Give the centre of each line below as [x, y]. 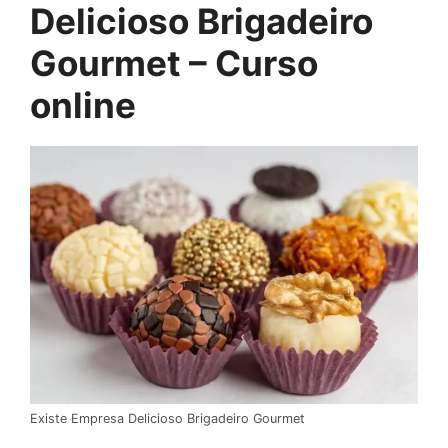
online [83, 104]
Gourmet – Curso [174, 62]
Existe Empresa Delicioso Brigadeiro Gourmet [167, 419]
